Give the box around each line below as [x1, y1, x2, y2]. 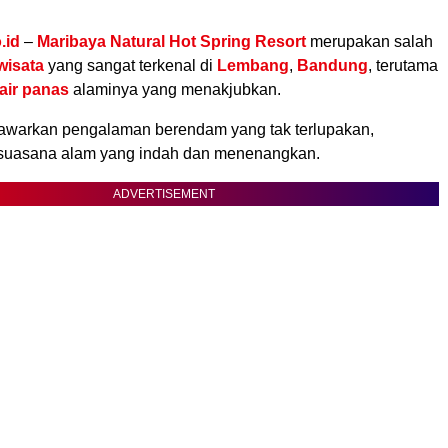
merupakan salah [310, 33, 433, 51]
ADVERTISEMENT [113, 187, 215, 202]
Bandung [297, 57, 368, 75]
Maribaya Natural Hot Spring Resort [37, 33, 306, 51]
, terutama [368, 57, 438, 75]
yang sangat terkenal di [44, 57, 217, 75]
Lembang [217, 57, 289, 75]
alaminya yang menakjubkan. [69, 81, 281, 99]
